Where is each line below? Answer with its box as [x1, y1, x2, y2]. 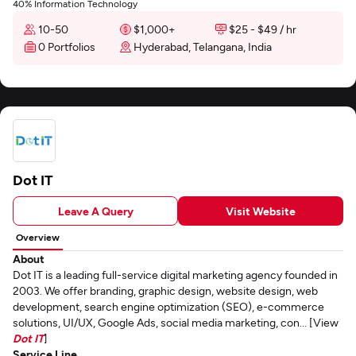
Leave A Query [57, 203, 133, 218]
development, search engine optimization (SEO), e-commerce [13, 300, 324, 313]
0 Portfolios [38, 40, 95, 53]
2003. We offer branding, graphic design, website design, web [13, 284, 318, 297]
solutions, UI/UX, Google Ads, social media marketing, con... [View [13, 315, 339, 329]
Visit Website [226, 203, 296, 218]
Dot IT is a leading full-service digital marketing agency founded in [13, 268, 338, 281]
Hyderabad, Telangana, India [133, 40, 272, 53]
